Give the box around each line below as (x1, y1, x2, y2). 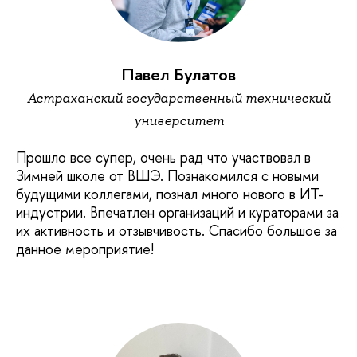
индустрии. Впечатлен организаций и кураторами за (16, 202, 339, 222)
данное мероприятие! (16, 238, 154, 259)
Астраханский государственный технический (26, 89, 331, 108)
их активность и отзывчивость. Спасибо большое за (16, 220, 337, 241)
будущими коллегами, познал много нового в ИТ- (16, 183, 324, 204)
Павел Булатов (121, 63, 236, 87)
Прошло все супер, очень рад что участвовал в (16, 147, 311, 167)
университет (133, 112, 224, 130)
